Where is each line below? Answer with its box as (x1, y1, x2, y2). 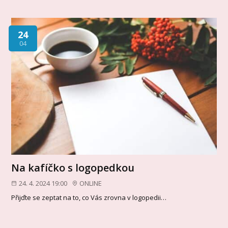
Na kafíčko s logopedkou (11, 160, 135, 175)
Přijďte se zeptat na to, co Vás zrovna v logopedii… (11, 193, 167, 203)
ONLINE (79, 178, 102, 188)
